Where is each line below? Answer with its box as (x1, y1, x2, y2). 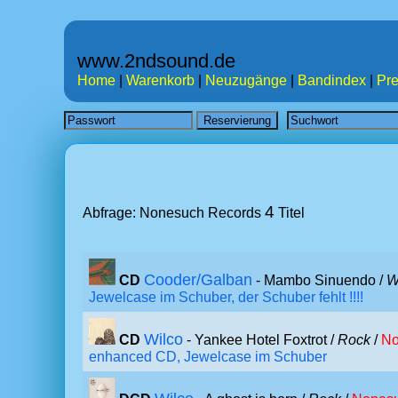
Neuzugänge (205, 73, 287, 88)
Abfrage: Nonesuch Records (83, 205, 265, 220)
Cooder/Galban (144, 271, 252, 289)
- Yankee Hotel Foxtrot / (183, 332, 338, 347)
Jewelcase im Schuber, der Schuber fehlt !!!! (89, 290, 363, 305)
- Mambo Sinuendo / (252, 273, 386, 288)
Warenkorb (126, 73, 195, 88)
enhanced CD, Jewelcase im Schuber (89, 349, 327, 364)
